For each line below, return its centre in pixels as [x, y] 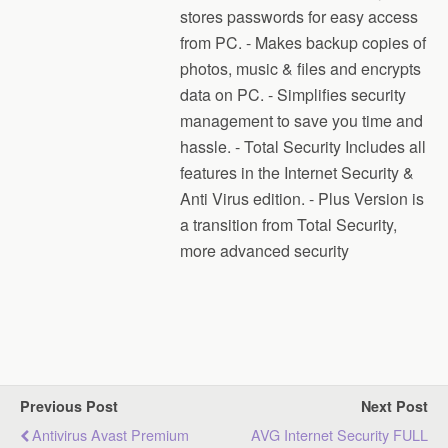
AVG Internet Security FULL [339, 434]
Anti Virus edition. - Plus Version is [302, 198]
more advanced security [264, 250]
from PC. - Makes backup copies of [303, 42]
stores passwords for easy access [299, 16]
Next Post [394, 406]
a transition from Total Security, [288, 224]
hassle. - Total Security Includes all [303, 146]
